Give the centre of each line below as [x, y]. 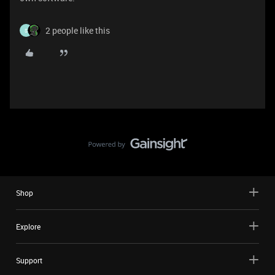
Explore [28, 227]
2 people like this [78, 31]
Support [29, 261]
